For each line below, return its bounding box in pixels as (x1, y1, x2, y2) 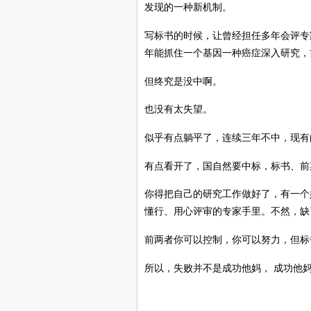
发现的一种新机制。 (144, 1, 232, 13)
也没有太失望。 (144, 103, 212, 115)
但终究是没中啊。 (144, 75, 222, 87)
